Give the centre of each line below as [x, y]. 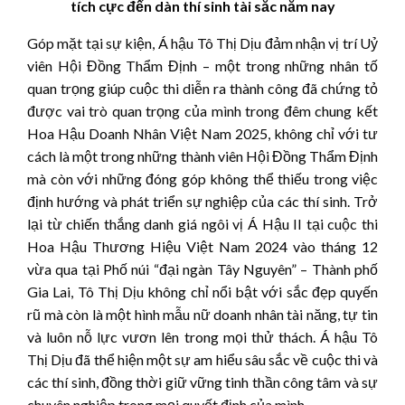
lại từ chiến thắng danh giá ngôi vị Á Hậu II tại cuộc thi [202, 223]
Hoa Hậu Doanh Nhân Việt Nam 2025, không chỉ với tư [202, 133]
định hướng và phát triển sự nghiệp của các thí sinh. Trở [202, 201]
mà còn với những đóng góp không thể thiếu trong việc [202, 178]
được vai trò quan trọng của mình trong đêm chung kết [202, 110]
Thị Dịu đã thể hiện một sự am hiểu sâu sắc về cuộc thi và [202, 359]
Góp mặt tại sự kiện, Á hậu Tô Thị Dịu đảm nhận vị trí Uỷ [202, 42]
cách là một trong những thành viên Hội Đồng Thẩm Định [202, 155]
